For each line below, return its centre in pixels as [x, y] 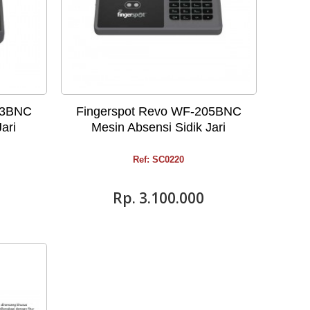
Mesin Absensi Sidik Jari [159, 127]
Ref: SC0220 [159, 159]
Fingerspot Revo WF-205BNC [158, 111]
